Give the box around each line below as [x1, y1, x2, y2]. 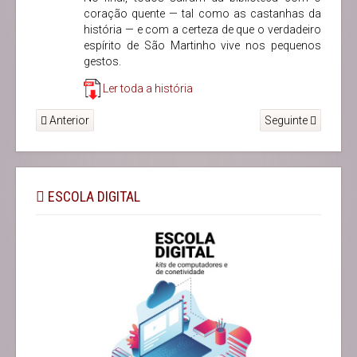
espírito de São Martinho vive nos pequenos [84, 39, 321, 52]
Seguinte [265, 114, 310, 127]
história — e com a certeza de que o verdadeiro [84, 23, 321, 36]
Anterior [47, 114, 89, 127]
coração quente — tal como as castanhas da [84, 7, 321, 20]
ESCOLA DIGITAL [45, 188, 140, 206]
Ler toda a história [103, 81, 193, 95]
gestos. [84, 55, 121, 68]
